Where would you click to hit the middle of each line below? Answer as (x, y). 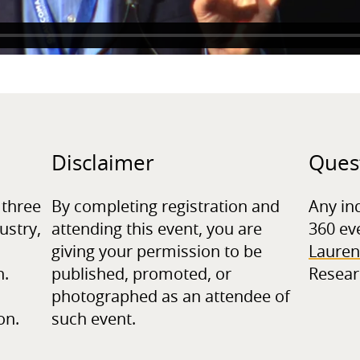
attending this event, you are (157, 229)
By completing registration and (166, 207)
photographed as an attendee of (171, 297)
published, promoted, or (141, 274)
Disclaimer (103, 164)
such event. (94, 319)
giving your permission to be (157, 252)
